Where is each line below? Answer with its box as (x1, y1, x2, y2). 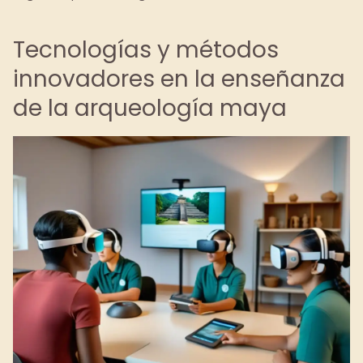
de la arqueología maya (13, 92, 287, 124)
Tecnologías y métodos (13, 34, 279, 66)
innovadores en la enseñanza (13, 63, 345, 95)
